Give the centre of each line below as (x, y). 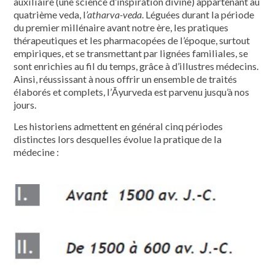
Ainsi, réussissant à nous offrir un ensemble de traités (126, 79)
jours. (25, 104)
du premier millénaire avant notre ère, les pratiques (121, 27)
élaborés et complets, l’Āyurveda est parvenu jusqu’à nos (132, 91)
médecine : (37, 152)
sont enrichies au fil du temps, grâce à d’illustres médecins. (136, 66)
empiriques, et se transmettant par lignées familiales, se (131, 53)
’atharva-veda (114, 14)
